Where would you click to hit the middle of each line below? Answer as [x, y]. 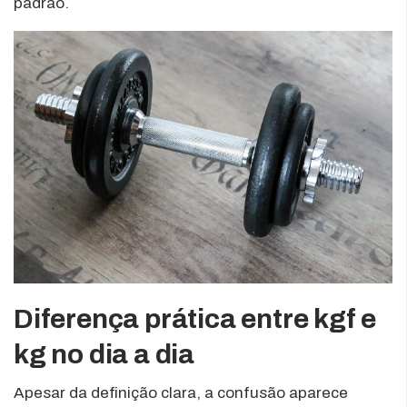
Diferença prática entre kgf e [195, 318]
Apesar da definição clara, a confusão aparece [181, 392]
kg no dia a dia [104, 354]
